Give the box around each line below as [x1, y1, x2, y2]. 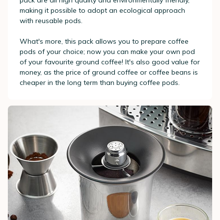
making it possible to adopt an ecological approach [20, 6, 185, 15]
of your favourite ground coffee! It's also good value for [20, 57, 200, 67]
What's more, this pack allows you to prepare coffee [20, 37, 189, 46]
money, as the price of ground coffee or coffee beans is [20, 68, 198, 77]
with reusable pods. [20, 16, 82, 26]
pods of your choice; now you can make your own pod [20, 47, 195, 56]
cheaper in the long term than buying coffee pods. [20, 78, 180, 87]
